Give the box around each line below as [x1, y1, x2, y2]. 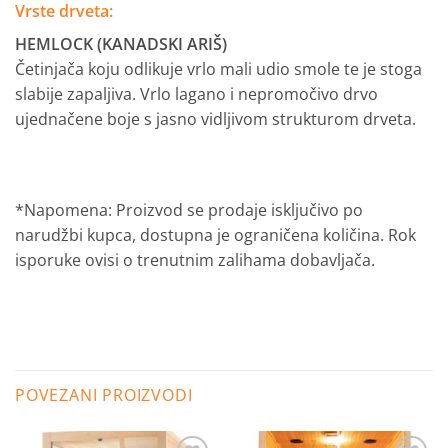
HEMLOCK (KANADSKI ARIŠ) [15, 32, 227, 55]
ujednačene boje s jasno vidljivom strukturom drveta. [15, 107, 416, 130]
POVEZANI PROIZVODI [15, 383, 193, 406]
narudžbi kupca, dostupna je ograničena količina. [15, 224, 384, 247]
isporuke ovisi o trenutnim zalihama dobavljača [15, 249, 371, 272]
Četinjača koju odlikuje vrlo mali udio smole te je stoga [15, 57, 422, 80]
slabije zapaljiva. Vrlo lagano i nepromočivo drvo [15, 82, 378, 105]
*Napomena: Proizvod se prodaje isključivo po [15, 199, 363, 222]
